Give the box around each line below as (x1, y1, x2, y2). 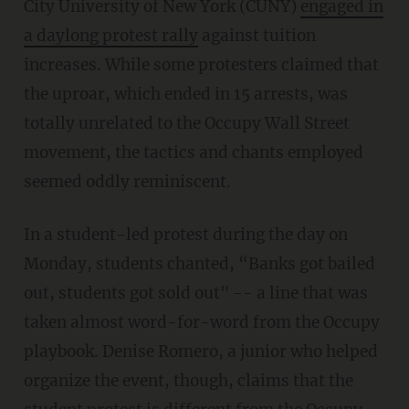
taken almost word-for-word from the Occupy (23, 312, 380, 333)
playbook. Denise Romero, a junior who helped (23, 341, 378, 362)
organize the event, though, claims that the (23, 371, 353, 392)
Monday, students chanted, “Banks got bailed (23, 254, 375, 275)
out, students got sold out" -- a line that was (23, 283, 368, 304)
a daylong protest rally (23, 26, 198, 47)
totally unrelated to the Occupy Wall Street (23, 113, 350, 134)
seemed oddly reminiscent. (23, 172, 231, 193)
